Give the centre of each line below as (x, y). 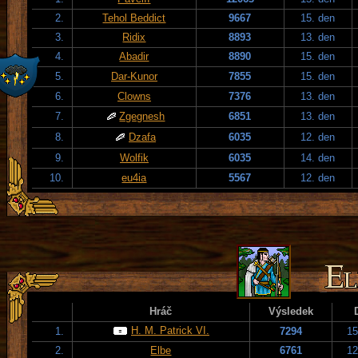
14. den (318, 157)
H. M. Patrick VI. (170, 330)
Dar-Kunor (134, 76)
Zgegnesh (142, 116)
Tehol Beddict (134, 18)
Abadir (134, 56)
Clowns (134, 96)
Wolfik (134, 157)
